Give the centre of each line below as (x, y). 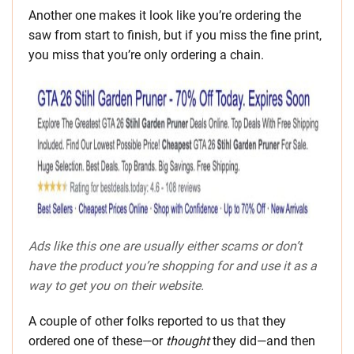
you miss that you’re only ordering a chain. (148, 55)
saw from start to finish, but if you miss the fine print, (175, 36)
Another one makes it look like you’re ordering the (165, 16)
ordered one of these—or (97, 341)
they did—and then (262, 341)
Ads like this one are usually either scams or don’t (165, 247)
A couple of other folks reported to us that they (157, 322)
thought (188, 341)
